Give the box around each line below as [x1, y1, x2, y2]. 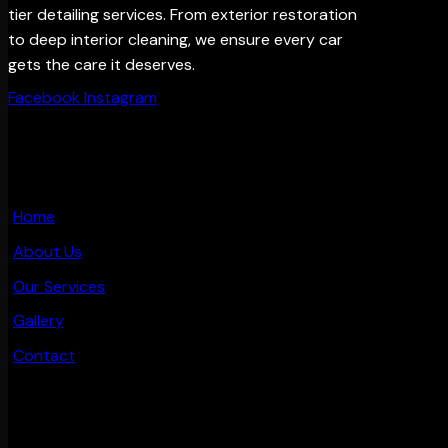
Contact [12, 344, 75, 366]
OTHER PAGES [8, 417, 109, 443]
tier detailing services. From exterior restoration [8, 3, 357, 25]
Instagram [84, 86, 157, 108]
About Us [12, 241, 82, 263]
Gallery [12, 310, 64, 332]
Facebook [8, 86, 80, 108]
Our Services [12, 275, 105, 297]
